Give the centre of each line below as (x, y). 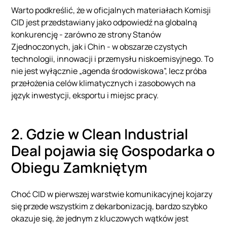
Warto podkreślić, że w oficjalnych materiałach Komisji (111, 10)
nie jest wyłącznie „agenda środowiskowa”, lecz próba (109, 71)
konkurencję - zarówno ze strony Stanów (86, 34)
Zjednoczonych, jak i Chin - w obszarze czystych (100, 46)
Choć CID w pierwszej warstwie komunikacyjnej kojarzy (112, 194)
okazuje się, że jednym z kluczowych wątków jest (100, 218)
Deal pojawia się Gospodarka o (113, 150)
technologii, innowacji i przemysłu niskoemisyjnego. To (112, 59)
